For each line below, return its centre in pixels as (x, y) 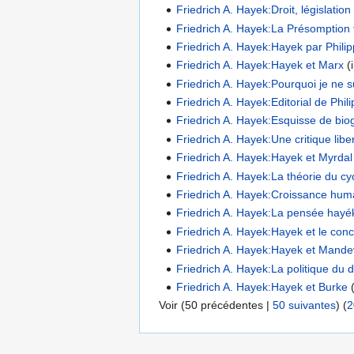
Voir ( (172, 305)
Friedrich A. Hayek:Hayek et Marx (260, 65)
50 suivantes (304, 305)
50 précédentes (224, 305)
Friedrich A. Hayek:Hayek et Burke (262, 286)
